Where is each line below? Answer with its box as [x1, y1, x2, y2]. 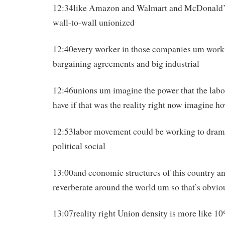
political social [53, 140, 105, 152]
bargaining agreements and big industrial [53, 58, 199, 70]
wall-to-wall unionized [53, 17, 135, 29]
